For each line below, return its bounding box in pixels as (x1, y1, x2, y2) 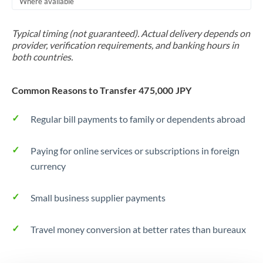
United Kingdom (82, 127, 141, 137)
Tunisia (82, 33, 107, 43)
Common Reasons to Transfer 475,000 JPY (12, 85, 192, 96)
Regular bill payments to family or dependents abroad (31, 113, 245, 124)
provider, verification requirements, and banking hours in (12, 39, 239, 50)
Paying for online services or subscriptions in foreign (31, 145, 240, 156)
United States (82, 151, 130, 161)
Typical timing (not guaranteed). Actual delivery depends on (12, 28, 250, 39)
